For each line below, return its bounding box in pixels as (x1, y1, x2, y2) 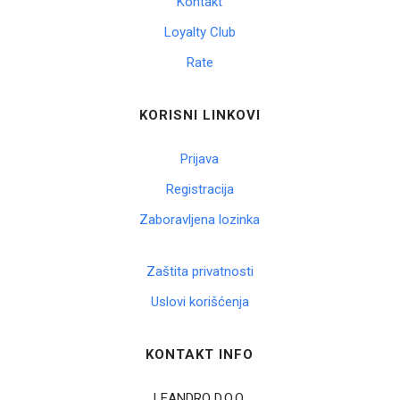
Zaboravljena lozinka (139, 212, 261, 229)
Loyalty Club (163, 24, 236, 41)
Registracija (165, 181, 234, 198)
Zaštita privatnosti (146, 263, 254, 280)
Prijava (180, 151, 220, 168)
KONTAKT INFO (146, 346, 254, 363)
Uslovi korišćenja (150, 294, 249, 311)
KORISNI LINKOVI (138, 107, 261, 124)
